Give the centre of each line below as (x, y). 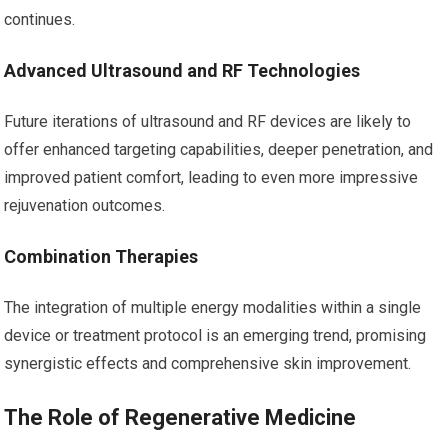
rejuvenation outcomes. (85, 205)
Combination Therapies (101, 256)
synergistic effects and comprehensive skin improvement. (208, 363)
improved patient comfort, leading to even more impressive (211, 177)
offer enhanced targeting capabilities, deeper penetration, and (219, 149)
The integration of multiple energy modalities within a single (213, 307)
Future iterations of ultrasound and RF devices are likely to (208, 121)
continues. (40, 19)
